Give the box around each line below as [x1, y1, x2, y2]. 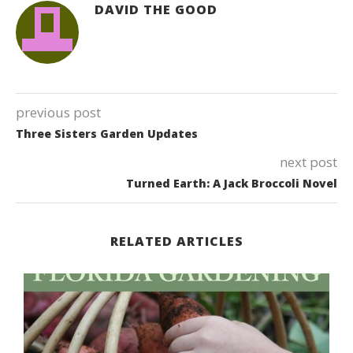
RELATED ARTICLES [110, 232, 243, 251]
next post [280, 153, 337, 172]
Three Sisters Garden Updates [16, 126, 198, 142]
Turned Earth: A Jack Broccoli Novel [126, 176, 337, 191]
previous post [16, 103, 101, 122]
